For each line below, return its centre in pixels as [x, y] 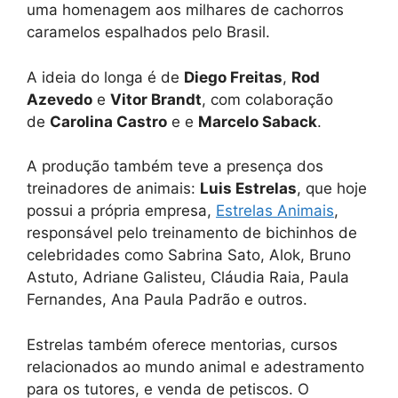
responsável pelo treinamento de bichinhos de [192, 233]
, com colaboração [267, 99]
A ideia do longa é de [105, 77]
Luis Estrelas [248, 189]
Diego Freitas [233, 77]
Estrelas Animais [275, 211]
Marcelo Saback [258, 121]
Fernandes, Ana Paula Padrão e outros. [167, 300]
